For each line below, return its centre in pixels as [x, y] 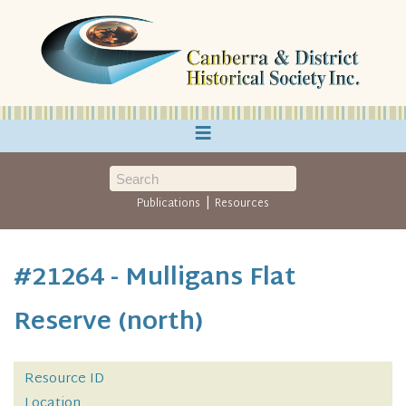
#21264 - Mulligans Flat [155, 279]
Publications [169, 204]
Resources [242, 204]
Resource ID [64, 380]
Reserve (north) [108, 323]
